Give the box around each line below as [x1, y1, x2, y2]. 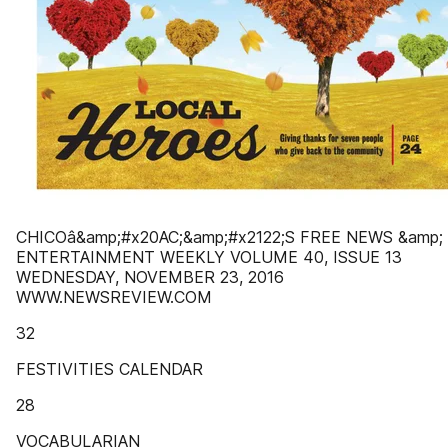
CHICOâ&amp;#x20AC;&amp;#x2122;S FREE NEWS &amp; [16, 227, 443, 247]
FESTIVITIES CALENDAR [16, 359, 203, 379]
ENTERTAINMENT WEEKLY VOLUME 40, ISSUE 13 [16, 247, 402, 267]
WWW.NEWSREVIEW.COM [16, 287, 212, 307]
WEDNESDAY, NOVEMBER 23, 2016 [16, 267, 284, 287]
